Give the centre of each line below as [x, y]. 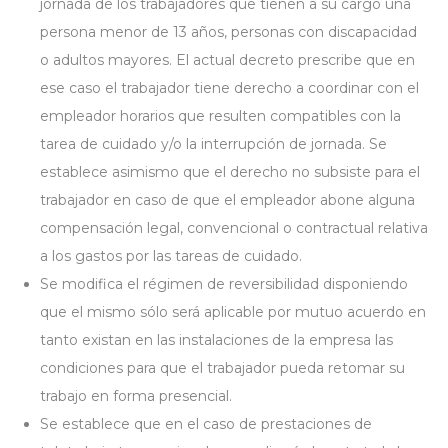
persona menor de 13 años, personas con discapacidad [228, 32]
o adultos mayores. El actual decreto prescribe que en [227, 60]
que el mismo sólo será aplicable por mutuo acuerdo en [233, 312]
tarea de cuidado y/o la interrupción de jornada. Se [213, 144]
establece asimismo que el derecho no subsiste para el [230, 172]
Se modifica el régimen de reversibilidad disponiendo [224, 284]
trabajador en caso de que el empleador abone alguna [227, 200]
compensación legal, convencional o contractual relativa [234, 228]
